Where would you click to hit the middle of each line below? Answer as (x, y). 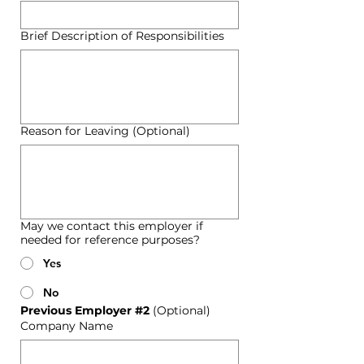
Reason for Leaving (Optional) (105, 131)
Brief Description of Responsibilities (122, 36)
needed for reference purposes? (110, 240)
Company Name (67, 326)
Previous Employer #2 (87, 310)
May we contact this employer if (112, 226)
